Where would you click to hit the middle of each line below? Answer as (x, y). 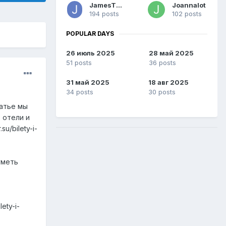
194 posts (104, 14)
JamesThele (119, 5)
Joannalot (189, 5)
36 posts (162, 63)
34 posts (80, 92)
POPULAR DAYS (90, 34)
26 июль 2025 (91, 53)
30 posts (162, 92)
